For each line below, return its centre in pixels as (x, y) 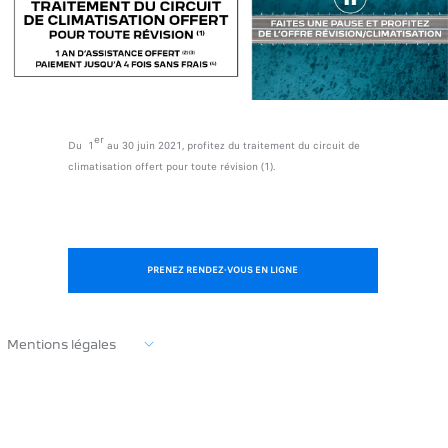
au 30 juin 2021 (142, 145)
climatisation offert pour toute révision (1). (171, 166)
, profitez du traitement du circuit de (270, 145)
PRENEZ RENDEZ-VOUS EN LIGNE (223, 269)
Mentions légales (62, 344)
